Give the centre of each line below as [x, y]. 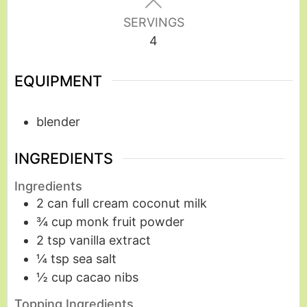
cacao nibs [107, 277]
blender [58, 122]
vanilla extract [110, 240]
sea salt [95, 258]
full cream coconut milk [139, 203]
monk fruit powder [130, 221]
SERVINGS [153, 22]
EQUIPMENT [58, 81]
